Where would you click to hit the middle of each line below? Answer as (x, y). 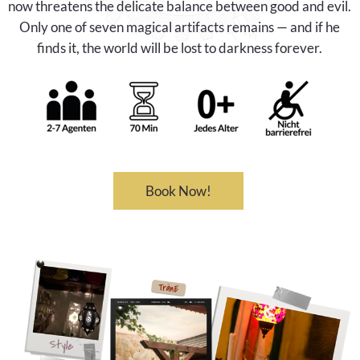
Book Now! (179, 190)
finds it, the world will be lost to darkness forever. (180, 47)
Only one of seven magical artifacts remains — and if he (180, 27)
